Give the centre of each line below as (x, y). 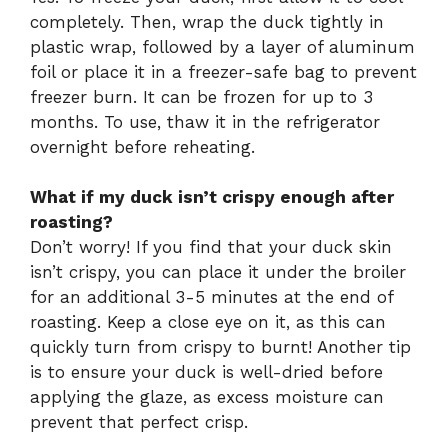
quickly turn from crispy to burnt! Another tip (220, 347)
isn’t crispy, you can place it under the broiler (218, 272)
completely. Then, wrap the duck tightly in (207, 21)
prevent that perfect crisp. (139, 422)
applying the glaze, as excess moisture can (207, 397)
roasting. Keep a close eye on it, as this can (208, 322)
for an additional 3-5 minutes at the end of (211, 297)
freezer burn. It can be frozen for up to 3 (201, 96)
